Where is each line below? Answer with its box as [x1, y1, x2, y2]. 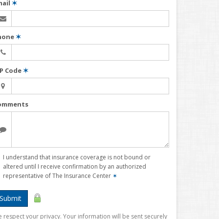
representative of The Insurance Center [3, 172, 112, 180]
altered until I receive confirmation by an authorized [3, 162, 146, 171]
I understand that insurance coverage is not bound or [3, 153, 151, 161]
